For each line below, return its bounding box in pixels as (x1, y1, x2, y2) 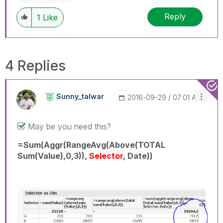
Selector (89, 150, 123, 161)
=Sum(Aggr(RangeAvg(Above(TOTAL (17, 139, 165, 150)
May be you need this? (28, 121, 111, 131)
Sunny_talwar (56, 92, 104, 101)
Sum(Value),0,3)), (17, 150, 89, 161)
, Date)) (123, 150, 153, 161)
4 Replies (5, 57, 66, 74)
